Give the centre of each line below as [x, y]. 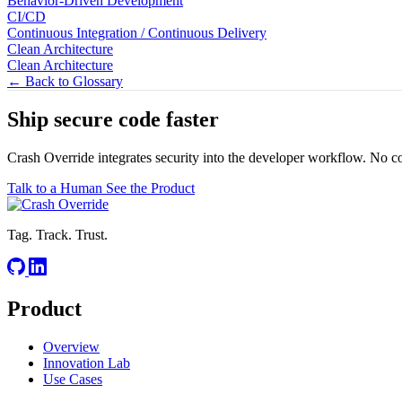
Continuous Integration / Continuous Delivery [137, 32]
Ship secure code [87, 120]
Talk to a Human [57, 188]
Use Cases [73, 380]
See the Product [150, 188]
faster [192, 120]
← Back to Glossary [65, 81]
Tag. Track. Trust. [57, 235]
